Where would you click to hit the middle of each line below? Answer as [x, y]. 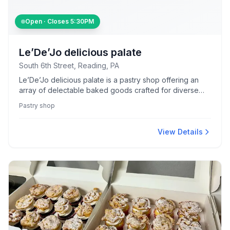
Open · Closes [48, 21]
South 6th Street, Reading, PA [69, 65]
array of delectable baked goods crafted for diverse [109, 90]
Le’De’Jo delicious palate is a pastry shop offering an [109, 80]
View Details [180, 132]
